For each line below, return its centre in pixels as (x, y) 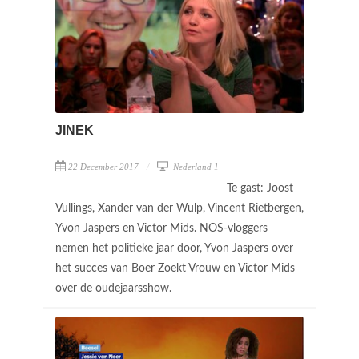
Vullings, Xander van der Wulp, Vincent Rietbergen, (179, 209)
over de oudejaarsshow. (115, 289)
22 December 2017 (103, 167)
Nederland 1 (195, 167)
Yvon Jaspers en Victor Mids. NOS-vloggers (161, 229)
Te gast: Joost (260, 189)
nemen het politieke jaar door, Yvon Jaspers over (174, 249)
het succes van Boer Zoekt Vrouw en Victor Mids (175, 269)
